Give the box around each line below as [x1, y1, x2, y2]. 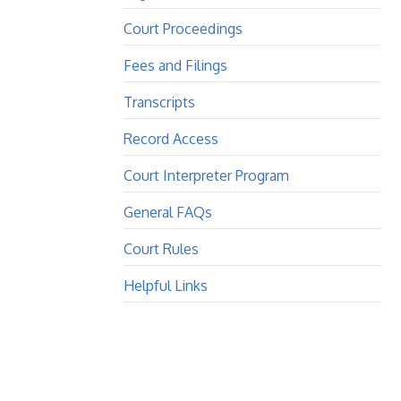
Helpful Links [124, 277, 208, 294]
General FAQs [124, 203, 212, 221]
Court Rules [124, 240, 199, 258]
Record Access [124, 130, 218, 148]
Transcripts [124, 93, 195, 111]
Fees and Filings [124, 56, 227, 74]
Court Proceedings [124, 20, 243, 38]
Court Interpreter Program [124, 166, 289, 184]
